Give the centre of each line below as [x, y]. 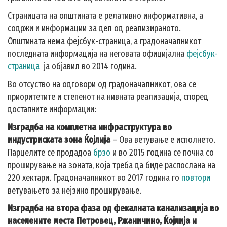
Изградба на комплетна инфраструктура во [90, 127]
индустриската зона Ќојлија [59, 140]
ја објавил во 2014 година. [88, 66]
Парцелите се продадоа [50, 153]
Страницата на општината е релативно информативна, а [105, 16]
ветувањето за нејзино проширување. [74, 191]
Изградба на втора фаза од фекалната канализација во [113, 208]
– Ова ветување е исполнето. [163, 140]
